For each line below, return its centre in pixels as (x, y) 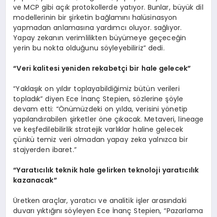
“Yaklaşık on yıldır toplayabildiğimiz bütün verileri (96, 89)
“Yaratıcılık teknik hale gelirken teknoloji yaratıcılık (106, 170)
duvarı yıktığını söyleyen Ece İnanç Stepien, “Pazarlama (108, 211)
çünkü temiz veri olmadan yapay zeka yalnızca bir (101, 140)
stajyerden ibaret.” (45, 150)
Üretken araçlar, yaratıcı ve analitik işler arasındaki (100, 201)
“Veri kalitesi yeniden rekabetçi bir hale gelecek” (102, 69)
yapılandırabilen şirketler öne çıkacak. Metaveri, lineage (108, 119)
